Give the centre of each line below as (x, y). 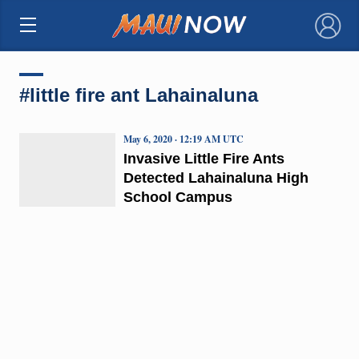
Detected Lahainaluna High (216, 177)
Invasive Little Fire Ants (204, 158)
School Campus (177, 197)
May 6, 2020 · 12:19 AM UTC (183, 139)
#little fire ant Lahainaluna (138, 95)
